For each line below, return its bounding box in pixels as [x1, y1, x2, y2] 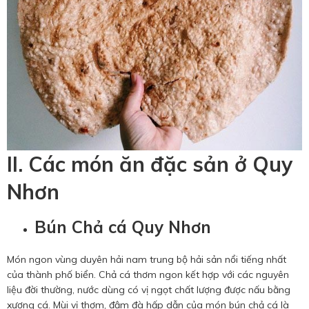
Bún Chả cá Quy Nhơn [34, 216, 211, 237]
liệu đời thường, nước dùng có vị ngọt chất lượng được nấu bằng [7, 283, 290, 296]
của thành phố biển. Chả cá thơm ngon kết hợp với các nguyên [7, 268, 289, 281]
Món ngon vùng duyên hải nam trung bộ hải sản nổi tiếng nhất [7, 252, 286, 266]
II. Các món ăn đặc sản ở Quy [7, 150, 292, 177]
